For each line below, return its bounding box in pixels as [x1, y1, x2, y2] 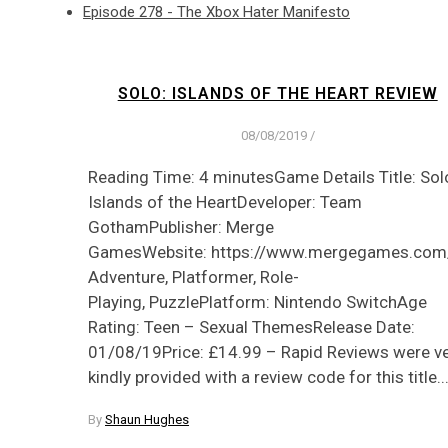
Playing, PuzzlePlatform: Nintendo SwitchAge [88, 291, 427, 312]
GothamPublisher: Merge [88, 216, 274, 237]
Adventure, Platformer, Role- [88, 266, 299, 287]
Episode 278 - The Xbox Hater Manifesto [83, 3, 350, 22]
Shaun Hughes [105, 411, 189, 427]
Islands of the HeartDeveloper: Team [88, 191, 362, 212]
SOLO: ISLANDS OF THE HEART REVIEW [117, 84, 438, 104]
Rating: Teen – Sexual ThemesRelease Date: [88, 316, 415, 337]
